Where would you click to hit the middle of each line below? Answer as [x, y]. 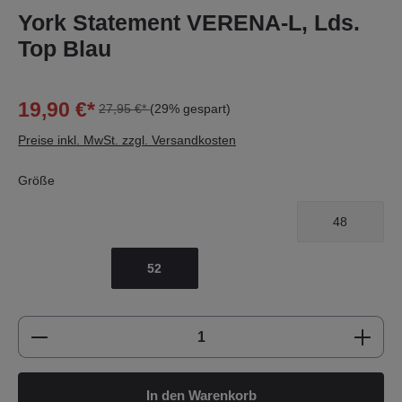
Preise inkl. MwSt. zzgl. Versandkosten [127, 140]
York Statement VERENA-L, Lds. [189, 22]
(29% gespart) [190, 109]
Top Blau [65, 48]
